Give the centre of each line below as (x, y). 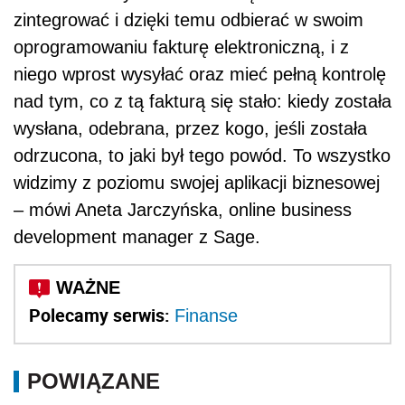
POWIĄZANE (94, 381)
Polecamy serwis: (102, 316)
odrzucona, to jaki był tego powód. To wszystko (202, 156)
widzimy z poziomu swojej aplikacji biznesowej (197, 183)
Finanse (206, 316)
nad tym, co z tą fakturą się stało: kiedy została (202, 102)
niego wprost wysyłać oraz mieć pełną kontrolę (200, 75)
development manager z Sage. (137, 237)
